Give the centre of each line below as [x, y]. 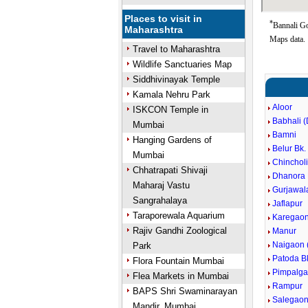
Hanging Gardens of [172, 140]
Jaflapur [288, 203]
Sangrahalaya [159, 200]
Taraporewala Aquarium [178, 216]
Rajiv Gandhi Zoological [179, 231]
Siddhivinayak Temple [176, 79]
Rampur [288, 286]
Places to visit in [164, 19]
